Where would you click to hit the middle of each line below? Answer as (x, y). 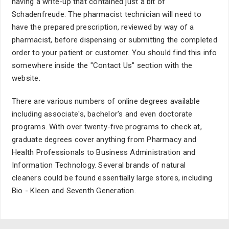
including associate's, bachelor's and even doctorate (102, 114)
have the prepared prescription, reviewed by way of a (103, 27)
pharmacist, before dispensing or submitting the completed (114, 40)
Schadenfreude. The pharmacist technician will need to (107, 14)
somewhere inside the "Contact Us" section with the (102, 65)
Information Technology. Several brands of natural (99, 165)
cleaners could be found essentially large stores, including (112, 178)
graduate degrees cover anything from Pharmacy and (104, 140)
